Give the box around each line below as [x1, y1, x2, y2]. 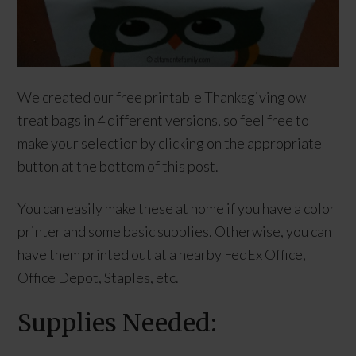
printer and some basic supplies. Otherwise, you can [17, 222, 332, 240]
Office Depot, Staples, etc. [17, 268, 180, 286]
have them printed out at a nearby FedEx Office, [17, 245, 307, 263]
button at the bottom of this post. [17, 157, 219, 175]
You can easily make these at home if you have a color [17, 199, 336, 217]
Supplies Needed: [17, 307, 218, 338]
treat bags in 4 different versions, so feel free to [17, 110, 310, 129]
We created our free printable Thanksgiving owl [17, 87, 311, 106]
